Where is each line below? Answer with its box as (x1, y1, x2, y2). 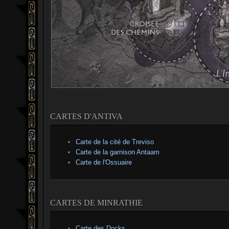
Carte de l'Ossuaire (76, 158, 132, 167)
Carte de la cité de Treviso (76, 138, 154, 146)
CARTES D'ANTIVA (50, 112, 123, 121)
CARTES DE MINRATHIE (50, 198, 143, 208)
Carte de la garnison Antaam (76, 148, 159, 156)
